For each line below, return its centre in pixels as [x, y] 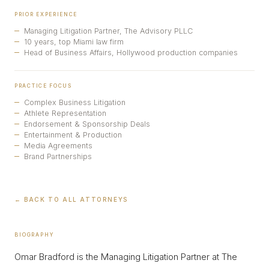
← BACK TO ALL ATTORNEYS [71, 199]
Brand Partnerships [58, 156]
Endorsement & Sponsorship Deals [87, 124]
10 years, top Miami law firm [74, 42]
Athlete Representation [65, 113]
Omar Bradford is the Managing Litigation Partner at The [126, 257]
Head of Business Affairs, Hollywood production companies [131, 53]
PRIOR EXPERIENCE [46, 14]
